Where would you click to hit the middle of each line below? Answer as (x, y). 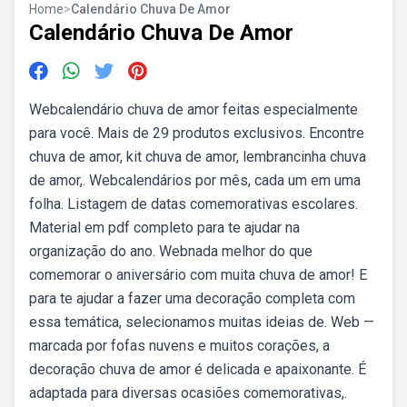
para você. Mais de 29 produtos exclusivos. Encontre (197, 133)
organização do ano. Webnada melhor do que (171, 251)
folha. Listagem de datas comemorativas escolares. (194, 204)
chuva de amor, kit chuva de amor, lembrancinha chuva (198, 157)
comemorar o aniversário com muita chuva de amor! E (198, 275)
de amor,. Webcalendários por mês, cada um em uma (195, 180)
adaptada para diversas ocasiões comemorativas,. (188, 393)
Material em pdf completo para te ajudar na (164, 228)
